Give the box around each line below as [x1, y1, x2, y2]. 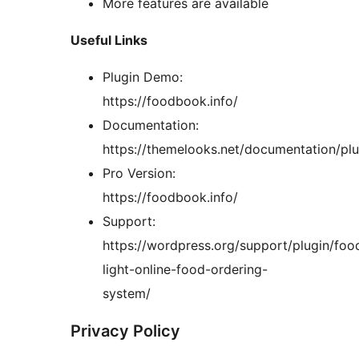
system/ [103, 285, 151, 302]
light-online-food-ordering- [103, 261, 268, 278]
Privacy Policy [71, 321, 180, 341]
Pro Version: [103, 165, 175, 182]
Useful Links [71, 32, 147, 49]
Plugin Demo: [103, 69, 183, 86]
